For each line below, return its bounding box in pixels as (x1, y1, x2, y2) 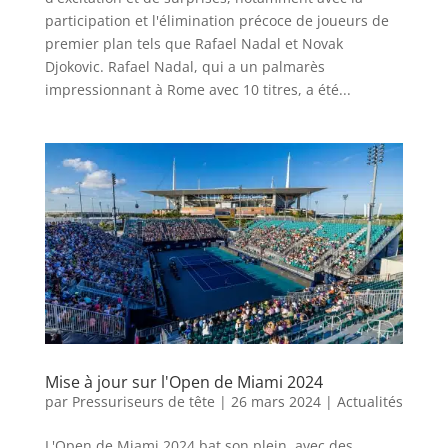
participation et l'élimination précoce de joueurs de (44, 10, 389, 30)
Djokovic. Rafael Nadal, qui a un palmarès (44, 56, 325, 76)
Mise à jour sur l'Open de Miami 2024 (44, 371, 323, 394)
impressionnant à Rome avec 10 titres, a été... (44, 79, 351, 99)
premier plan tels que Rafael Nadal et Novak (44, 33, 343, 53)
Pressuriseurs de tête (71, 392, 215, 412)
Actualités (336, 392, 403, 412)
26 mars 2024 (230, 392, 321, 412)
